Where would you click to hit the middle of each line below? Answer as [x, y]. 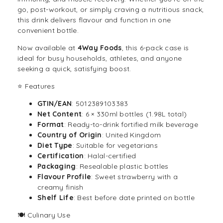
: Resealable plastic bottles [122, 167]
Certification [61, 156]
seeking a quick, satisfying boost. [74, 69]
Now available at [48, 48]
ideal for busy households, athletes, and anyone [100, 58]
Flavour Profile [64, 177]
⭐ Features [36, 86]
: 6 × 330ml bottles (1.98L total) [134, 114]
